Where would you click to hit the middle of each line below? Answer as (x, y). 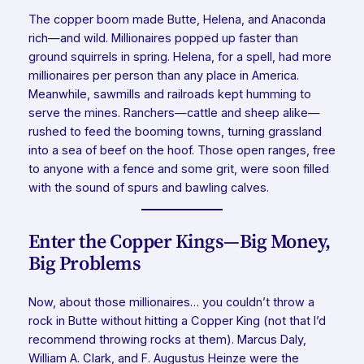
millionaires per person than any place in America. (163, 75)
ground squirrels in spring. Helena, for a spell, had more (180, 56)
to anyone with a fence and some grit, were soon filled (178, 169)
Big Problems (84, 263)
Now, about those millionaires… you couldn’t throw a (171, 303)
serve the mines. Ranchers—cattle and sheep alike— (174, 113)
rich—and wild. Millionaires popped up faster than (163, 38)
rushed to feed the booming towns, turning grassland (175, 131)
